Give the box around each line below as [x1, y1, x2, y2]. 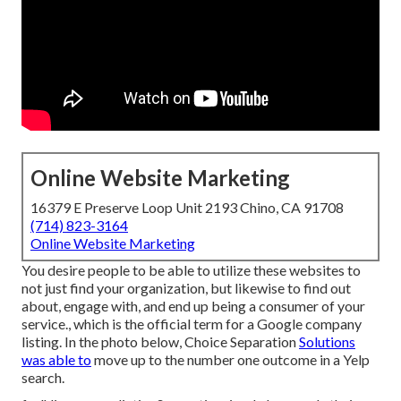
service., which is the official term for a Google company [21, 315, 362, 333]
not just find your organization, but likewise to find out [21, 279, 351, 297]
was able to [21, 351, 91, 369]
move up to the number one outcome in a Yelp [91, 351, 370, 369]
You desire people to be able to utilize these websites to [21, 261, 361, 279]
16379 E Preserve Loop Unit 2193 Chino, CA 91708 [30, 199, 344, 217]
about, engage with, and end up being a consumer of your [21, 297, 365, 315]
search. [21, 369, 64, 387]
